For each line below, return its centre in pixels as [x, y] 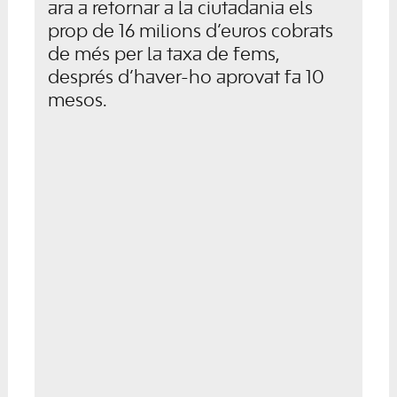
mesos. [77, 101]
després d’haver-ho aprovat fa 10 [186, 78]
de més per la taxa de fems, [163, 55]
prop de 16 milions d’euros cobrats [190, 32]
